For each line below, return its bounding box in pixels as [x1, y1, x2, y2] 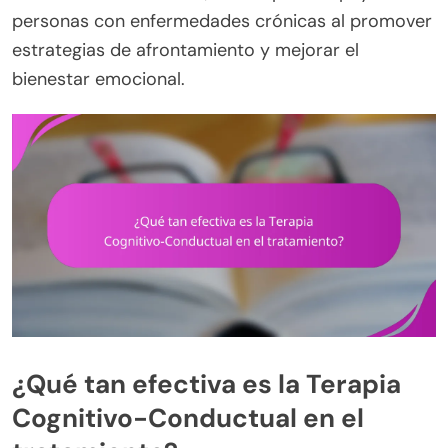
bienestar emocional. [12, 67, 185, 91]
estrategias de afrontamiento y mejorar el [12, 38, 359, 62]
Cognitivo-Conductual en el [12, 401, 364, 436]
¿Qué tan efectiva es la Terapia [12, 367, 401, 402]
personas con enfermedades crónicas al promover [12, 9, 432, 33]
